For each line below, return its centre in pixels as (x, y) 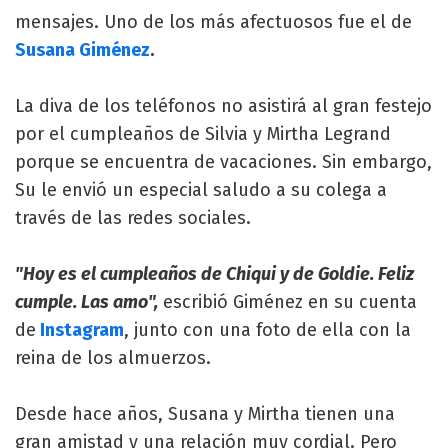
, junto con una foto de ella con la (267, 329)
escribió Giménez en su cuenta (287, 301)
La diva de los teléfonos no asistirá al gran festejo (223, 105)
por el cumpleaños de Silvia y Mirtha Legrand (203, 133)
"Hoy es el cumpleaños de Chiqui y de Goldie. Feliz (214, 273)
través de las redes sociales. (133, 217)
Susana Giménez (82, 49)
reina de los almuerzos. (113, 357)
